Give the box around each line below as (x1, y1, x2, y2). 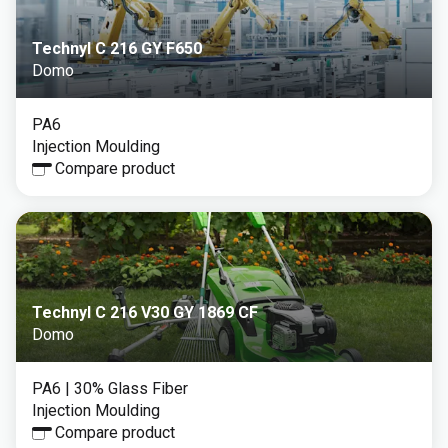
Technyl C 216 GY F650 (32, 39, 202, 58)
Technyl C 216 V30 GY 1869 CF (32, 303, 258, 322)
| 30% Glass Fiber (65, 379, 188, 398)
